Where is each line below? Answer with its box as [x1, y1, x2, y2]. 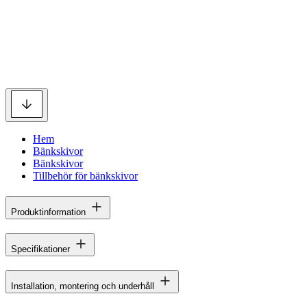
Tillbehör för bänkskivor [33, 170, 138, 182]
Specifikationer [11, 243, 70, 254]
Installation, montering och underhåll [11, 280, 154, 291]
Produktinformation [11, 206, 86, 217]
